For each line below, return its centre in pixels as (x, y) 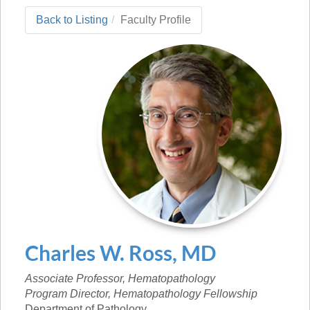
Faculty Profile (156, 20)
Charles (60, 253)
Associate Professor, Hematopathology (120, 279)
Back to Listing (72, 20)
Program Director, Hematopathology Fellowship (141, 294)
